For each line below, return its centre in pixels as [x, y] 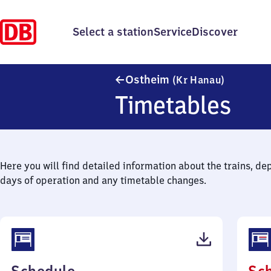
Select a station [113, 32]
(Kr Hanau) [199, 80]
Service [173, 32]
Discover [215, 32]
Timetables [173, 105]
